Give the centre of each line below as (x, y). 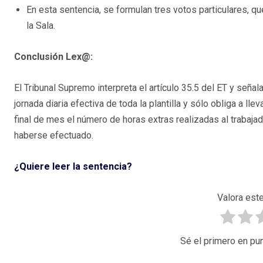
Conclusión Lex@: (53, 57)
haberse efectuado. (54, 136)
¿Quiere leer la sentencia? (73, 167)
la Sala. (41, 26)
